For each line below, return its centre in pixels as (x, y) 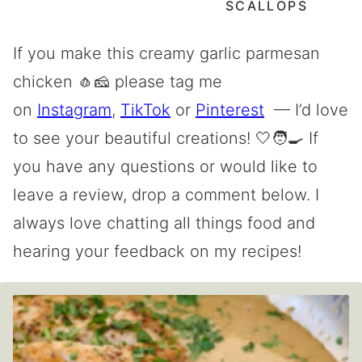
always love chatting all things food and (164, 223)
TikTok (145, 109)
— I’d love (306, 109)
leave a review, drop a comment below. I (166, 194)
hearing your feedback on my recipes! (157, 251)
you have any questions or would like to (165, 166)
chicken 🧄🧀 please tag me (118, 81)
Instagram (74, 109)
